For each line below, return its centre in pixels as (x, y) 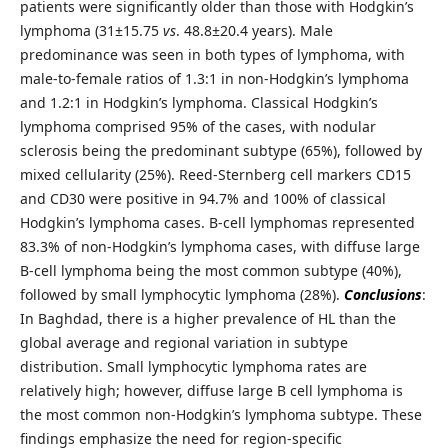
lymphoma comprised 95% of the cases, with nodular (197, 126)
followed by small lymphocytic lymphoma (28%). (181, 294)
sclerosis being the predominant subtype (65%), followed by (220, 150)
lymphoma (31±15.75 (91, 30)
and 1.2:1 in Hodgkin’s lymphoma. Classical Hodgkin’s (198, 102)
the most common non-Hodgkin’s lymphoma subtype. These (220, 414)
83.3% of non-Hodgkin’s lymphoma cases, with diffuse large (219, 246)
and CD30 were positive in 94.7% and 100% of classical (202, 198)
